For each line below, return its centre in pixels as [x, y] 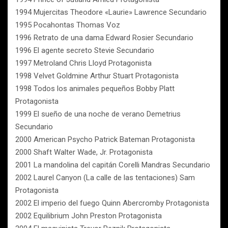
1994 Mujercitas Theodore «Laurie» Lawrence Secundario [111, 12]
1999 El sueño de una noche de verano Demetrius [98, 114]
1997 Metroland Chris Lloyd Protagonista [83, 63]
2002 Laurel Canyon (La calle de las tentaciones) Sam [105, 178]
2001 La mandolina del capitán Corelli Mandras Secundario [113, 165]
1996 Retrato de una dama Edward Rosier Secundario [104, 38]
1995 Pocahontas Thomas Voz [68, 25]
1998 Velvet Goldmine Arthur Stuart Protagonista [97, 76]
